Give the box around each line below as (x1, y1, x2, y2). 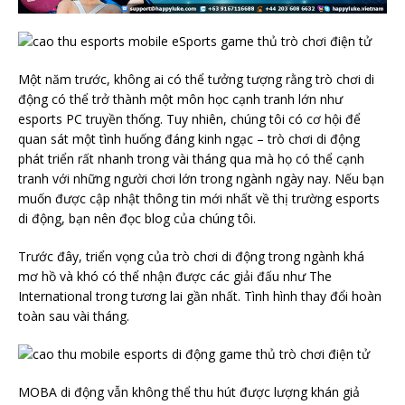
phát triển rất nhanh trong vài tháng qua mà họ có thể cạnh (18, 150, 364, 167)
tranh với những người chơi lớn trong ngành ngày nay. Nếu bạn (18, 170, 384, 187)
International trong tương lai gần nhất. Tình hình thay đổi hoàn (18, 287, 381, 305)
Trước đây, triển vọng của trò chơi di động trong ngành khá (18, 248, 364, 265)
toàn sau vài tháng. (18, 307, 129, 325)
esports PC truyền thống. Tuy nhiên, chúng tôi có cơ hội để (18, 110, 361, 127)
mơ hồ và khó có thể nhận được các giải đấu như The (18, 268, 332, 285)
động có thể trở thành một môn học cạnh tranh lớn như (18, 90, 343, 108)
